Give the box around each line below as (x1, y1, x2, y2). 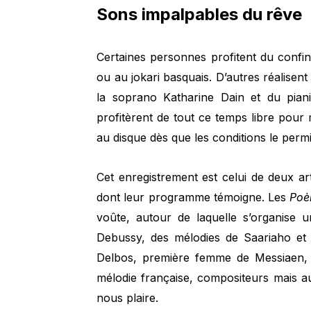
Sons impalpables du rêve (96, 3, 303, 24)
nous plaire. (96, 291, 159, 305)
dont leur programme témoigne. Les (96, 190, 290, 205)
